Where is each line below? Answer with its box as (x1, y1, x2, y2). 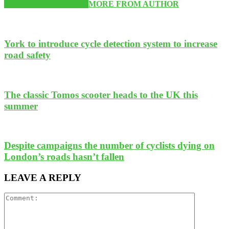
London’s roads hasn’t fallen (4, 151, 124, 162)
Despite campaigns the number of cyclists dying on (4, 140, 215, 151)
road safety (4, 50, 51, 61)
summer (4, 100, 38, 111)
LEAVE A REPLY (4, 172, 81, 183)
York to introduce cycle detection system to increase (4, 38, 217, 50)
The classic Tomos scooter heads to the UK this (4, 89, 198, 100)
